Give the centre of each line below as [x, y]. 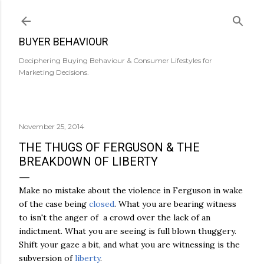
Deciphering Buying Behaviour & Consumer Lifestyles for [115, 60]
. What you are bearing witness [175, 204]
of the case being [54, 204]
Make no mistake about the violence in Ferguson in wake [131, 190]
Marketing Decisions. [54, 72]
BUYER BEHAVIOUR [64, 42]
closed [102, 204]
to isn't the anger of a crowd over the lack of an [115, 217]
